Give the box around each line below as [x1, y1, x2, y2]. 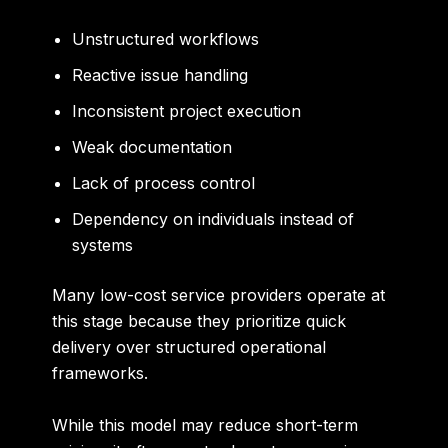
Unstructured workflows [72, 29, 260, 50]
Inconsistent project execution [72, 101, 302, 122]
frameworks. [52, 363, 149, 384]
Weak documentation [72, 137, 233, 158]
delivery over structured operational [52, 337, 327, 358]
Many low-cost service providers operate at [52, 285, 386, 306]
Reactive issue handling [72, 65, 249, 86]
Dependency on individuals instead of [72, 209, 355, 230]
